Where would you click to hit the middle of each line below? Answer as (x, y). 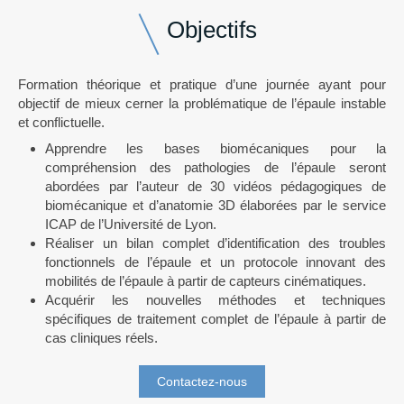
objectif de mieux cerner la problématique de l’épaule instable (202, 103)
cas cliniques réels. (101, 338)
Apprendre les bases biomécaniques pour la (216, 148)
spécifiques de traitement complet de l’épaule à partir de (216, 319)
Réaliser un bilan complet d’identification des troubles (216, 243)
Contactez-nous (202, 381)
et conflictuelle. (61, 122)
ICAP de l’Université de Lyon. (131, 224)
